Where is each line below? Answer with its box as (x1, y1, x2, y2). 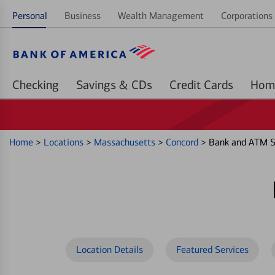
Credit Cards (204, 77, 233, 92)
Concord (166, 136, 201, 148)
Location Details (76, 244, 143, 255)
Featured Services (176, 244, 249, 255)
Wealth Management (118, 10, 204, 21)
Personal (12, 10, 47, 21)
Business (64, 10, 101, 21)
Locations (44, 136, 86, 148)
